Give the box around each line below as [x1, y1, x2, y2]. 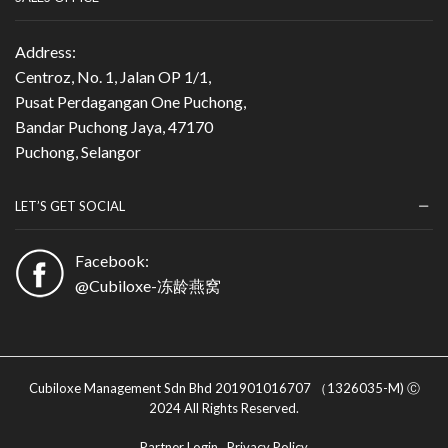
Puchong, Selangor [15, 142, 141, 161]
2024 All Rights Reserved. [149, 400, 299, 417]
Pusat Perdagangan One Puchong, [15, 92, 246, 111]
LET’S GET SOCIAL [15, 197, 125, 214]
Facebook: [75, 251, 149, 271]
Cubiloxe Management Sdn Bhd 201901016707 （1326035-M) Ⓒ [28, 380, 420, 397]
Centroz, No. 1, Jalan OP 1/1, [15, 67, 211, 86]
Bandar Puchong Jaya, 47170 [15, 117, 213, 136]
